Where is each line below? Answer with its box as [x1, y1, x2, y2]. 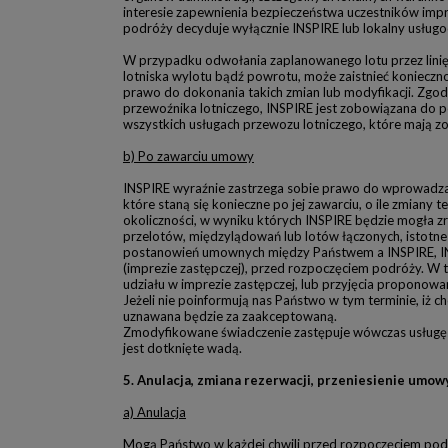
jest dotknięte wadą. [123, 340, 242, 356]
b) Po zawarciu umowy [123, 148, 254, 164]
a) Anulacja [123, 404, 186, 420]
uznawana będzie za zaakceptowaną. [123, 308, 337, 324]
